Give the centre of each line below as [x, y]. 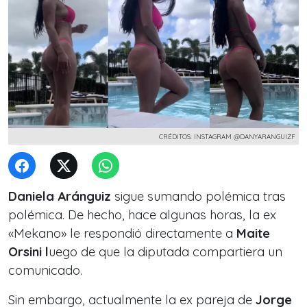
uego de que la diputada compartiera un [165, 252]
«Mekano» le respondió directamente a [122, 233]
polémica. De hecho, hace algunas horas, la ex [142, 215]
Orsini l [28, 252]
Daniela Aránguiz [60, 196]
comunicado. [45, 270]
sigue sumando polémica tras [198, 196]
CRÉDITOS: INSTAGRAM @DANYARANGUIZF [227, 136]
